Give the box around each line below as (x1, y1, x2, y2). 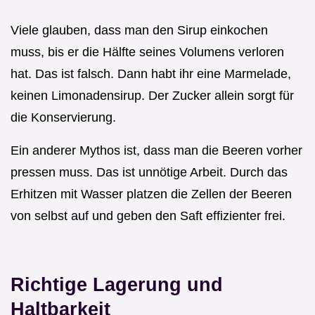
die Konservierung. (11, 110, 116, 124)
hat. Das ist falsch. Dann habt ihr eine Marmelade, (11, 66, 291, 81)
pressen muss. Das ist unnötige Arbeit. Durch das (11, 165, 288, 179)
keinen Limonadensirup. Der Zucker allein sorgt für (11, 88, 294, 103)
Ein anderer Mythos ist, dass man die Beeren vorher (11, 143, 302, 157)
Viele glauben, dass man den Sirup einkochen (11, 22, 268, 37)
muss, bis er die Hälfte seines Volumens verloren (11, 44, 284, 59)
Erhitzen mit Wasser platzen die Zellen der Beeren (11, 186, 292, 201)
